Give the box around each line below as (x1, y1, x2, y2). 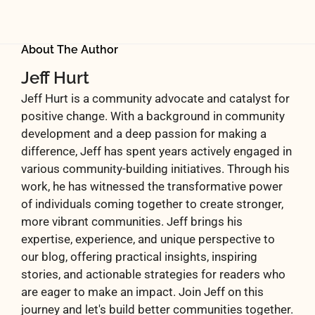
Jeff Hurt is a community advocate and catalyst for (21, 91, 290, 106)
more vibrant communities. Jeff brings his (21, 214, 243, 229)
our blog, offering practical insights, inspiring (21, 250, 257, 264)
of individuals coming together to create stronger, (21, 197, 283, 212)
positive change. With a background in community (21, 109, 285, 124)
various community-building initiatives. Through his (21, 162, 290, 176)
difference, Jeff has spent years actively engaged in (21, 144, 292, 159)
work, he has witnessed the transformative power (21, 179, 283, 194)
